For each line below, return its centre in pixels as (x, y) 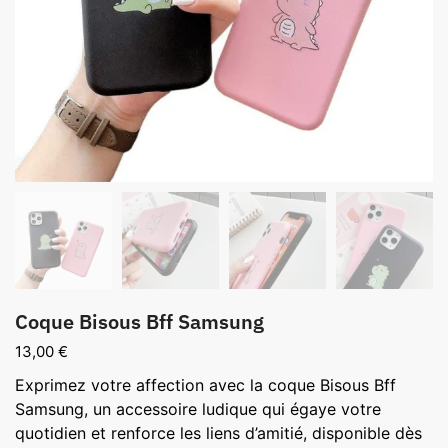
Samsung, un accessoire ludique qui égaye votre (198, 409)
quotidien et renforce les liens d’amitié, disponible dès (218, 433)
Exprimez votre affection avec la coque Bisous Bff (205, 385)
